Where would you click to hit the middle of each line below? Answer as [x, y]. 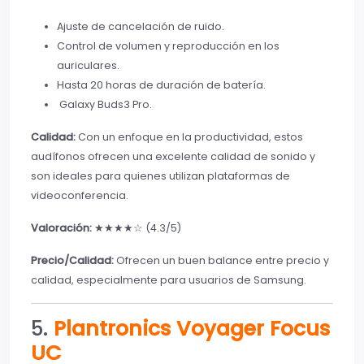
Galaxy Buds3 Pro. [104, 105]
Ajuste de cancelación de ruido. [141, 27]
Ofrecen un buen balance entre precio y [221, 261]
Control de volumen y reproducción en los [168, 46]
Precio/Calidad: [72, 261]
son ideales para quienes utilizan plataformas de [160, 176]
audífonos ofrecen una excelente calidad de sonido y [173, 157]
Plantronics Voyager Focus [192, 329]
